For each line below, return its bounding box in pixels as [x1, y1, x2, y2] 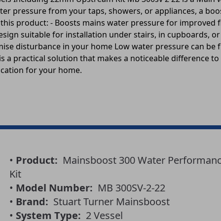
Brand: [15, 195, 48, 209]
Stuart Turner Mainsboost [48, 195, 170, 209]
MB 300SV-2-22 [92, 181, 165, 195]
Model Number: [15, 181, 93, 195]
